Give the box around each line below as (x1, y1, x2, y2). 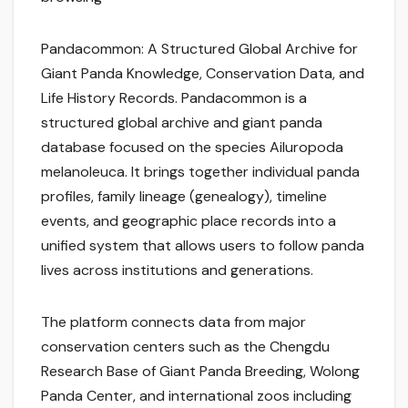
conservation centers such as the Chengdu (41, 337, 330, 357)
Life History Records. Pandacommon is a (41, 88, 307, 108)
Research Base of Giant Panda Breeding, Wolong (41, 362, 360, 382)
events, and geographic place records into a (41, 211, 336, 231)
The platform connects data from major (41, 312, 306, 332)
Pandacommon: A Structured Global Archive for (41, 39, 358, 59)
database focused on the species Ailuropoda (41, 138, 343, 158)
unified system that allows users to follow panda (41, 236, 364, 256)
